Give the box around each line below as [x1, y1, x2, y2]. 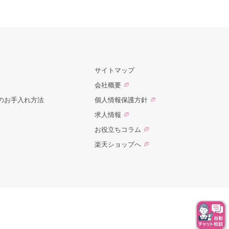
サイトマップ [95, 66, 135, 75]
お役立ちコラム [95, 126, 142, 134]
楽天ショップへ [95, 141, 142, 149]
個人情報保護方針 [95, 96, 148, 104]
